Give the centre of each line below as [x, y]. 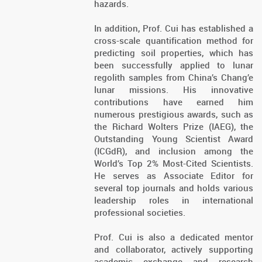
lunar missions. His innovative [174, 90]
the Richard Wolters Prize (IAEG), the [174, 127]
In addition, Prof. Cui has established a [174, 28]
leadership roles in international [174, 200]
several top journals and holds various [174, 188]
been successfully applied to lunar [174, 65]
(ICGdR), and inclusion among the [174, 151]
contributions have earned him [174, 102]
